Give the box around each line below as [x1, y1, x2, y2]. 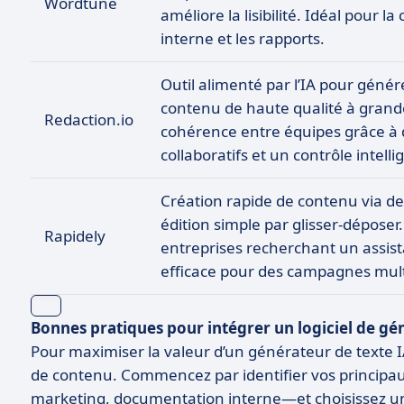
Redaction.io [44, 109, 133, 130]
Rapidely [44, 225, 106, 246]
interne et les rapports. [161, 28, 325, 49]
